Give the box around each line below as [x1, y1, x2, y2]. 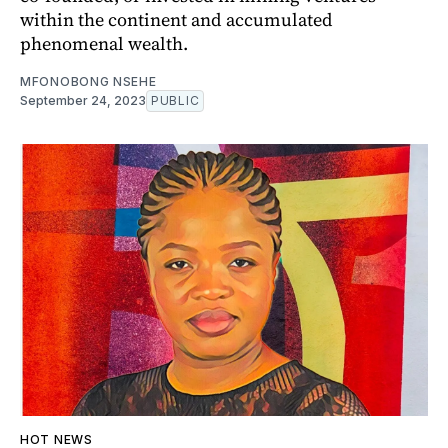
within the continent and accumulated [20, 6, 333, 32]
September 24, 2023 [20, 92, 146, 108]
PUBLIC [151, 92, 200, 108]
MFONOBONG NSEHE [20, 73, 157, 89]
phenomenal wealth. [20, 30, 188, 56]
